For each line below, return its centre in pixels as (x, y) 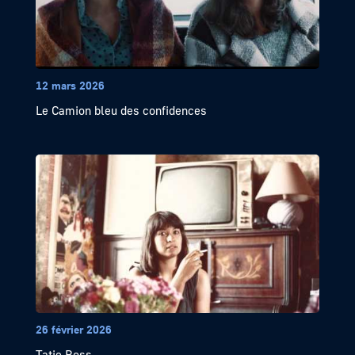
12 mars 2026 (70, 86)
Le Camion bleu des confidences (121, 111)
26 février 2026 (73, 330)
